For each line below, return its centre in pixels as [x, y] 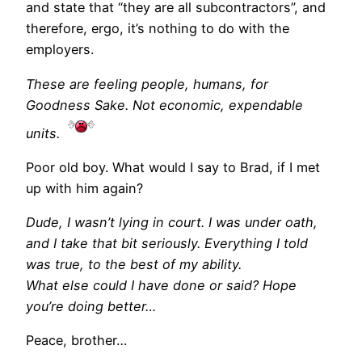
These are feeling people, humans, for [147, 84]
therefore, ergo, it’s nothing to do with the [158, 29]
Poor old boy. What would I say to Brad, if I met [173, 167]
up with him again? [84, 188]
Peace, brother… [76, 341]
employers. [60, 50]
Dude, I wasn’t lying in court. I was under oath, [172, 223]
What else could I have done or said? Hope [161, 286]
